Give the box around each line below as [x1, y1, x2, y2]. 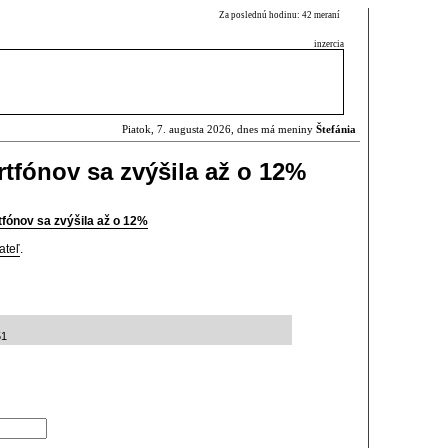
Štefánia [316, 124, 356, 135]
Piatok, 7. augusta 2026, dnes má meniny [122, 124, 316, 135]
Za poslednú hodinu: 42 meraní [219, 10, 344, 20]
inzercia [314, 39, 344, 49]
